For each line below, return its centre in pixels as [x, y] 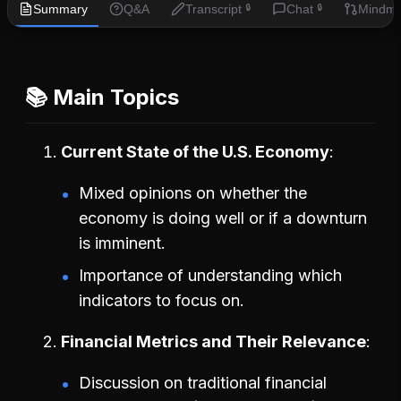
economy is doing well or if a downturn [223, 218]
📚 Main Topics [102, 97]
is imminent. [122, 243]
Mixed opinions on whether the [193, 192]
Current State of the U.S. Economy [195, 151]
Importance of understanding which [210, 275]
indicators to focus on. [162, 300]
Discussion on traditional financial [203, 382]
